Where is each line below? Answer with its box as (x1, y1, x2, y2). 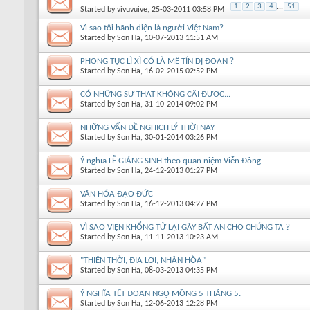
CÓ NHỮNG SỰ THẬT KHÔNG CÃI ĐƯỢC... (80, 89, 230, 99)
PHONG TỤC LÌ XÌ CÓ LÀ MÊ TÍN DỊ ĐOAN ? (80, 56, 234, 66)
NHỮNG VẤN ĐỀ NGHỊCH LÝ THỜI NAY (80, 122, 215, 132)
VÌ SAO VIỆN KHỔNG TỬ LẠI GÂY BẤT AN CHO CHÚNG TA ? (80, 222, 290, 232)
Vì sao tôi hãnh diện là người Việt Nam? (80, 23, 224, 33)
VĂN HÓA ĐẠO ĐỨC (80, 189, 153, 199)
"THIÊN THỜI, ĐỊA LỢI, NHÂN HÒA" (80, 255, 206, 265)
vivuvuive (117, 5, 147, 14)
